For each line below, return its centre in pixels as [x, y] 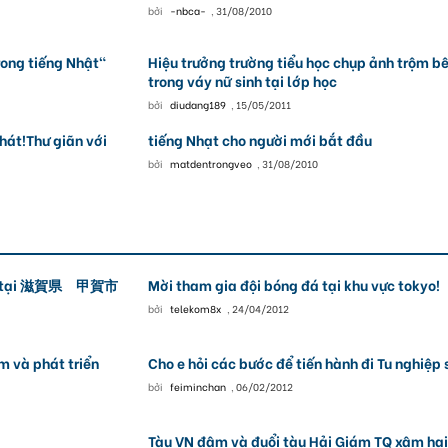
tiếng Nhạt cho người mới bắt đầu [259, 139]
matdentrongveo [210, 163]
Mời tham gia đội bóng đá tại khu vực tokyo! [293, 284]
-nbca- [187, 10]
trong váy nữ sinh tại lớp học [242, 80]
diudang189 [197, 104]
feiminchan [197, 386]
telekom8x [195, 308]
